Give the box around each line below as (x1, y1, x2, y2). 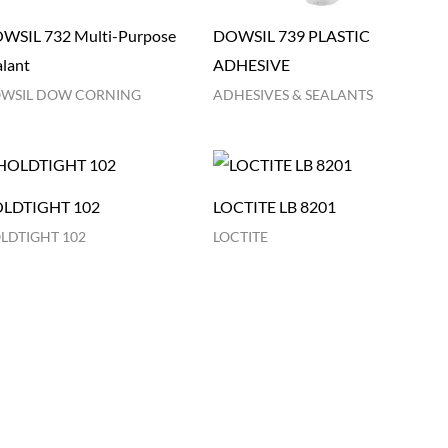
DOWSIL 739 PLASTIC (212, 25, 370, 45)
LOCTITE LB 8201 (212, 197, 336, 217)
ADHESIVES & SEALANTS (212, 86, 373, 103)
